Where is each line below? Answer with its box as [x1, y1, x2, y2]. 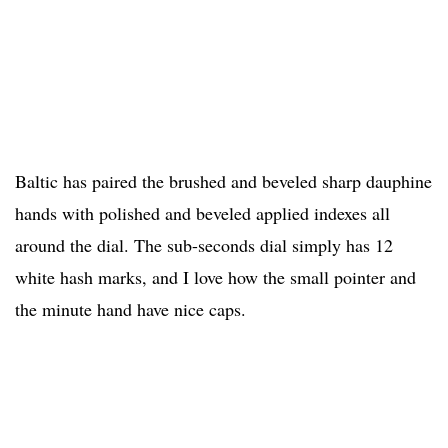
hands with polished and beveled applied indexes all [15, 201, 390, 226]
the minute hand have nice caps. [15, 297, 246, 322]
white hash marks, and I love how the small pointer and [15, 265, 416, 290]
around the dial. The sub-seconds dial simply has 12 [15, 233, 393, 258]
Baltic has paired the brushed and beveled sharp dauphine [15, 169, 432, 194]
